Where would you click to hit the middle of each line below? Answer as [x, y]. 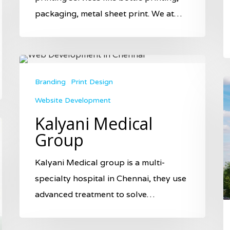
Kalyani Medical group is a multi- [100, 162]
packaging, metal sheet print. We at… [108, 13]
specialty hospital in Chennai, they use [111, 178]
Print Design [92, 82]
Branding [50, 82]
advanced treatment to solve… [95, 194]
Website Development [73, 100]
